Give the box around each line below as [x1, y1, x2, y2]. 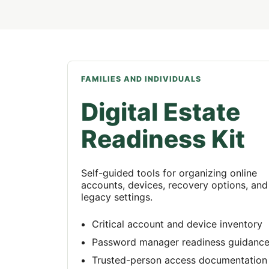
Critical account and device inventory [92, 217, 262, 230]
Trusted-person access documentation [92, 253, 267, 266]
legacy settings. [81, 191, 153, 203]
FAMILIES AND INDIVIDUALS [81, 74, 201, 83]
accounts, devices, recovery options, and [81, 179, 268, 191]
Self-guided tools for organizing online [81, 167, 257, 179]
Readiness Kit [81, 124, 245, 154]
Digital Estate [81, 97, 240, 127]
